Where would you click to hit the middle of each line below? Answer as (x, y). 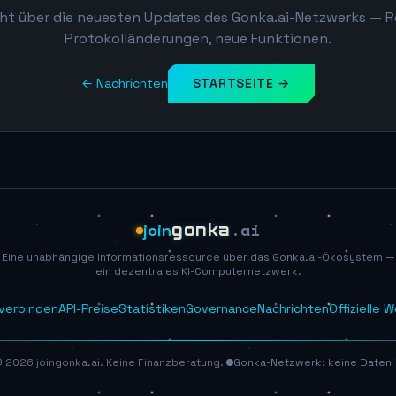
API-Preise (88, 308)
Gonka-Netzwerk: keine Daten (312, 362)
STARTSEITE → (241, 83)
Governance (221, 308)
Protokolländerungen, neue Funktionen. (198, 38)
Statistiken (152, 308)
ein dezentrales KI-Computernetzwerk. (198, 271)
